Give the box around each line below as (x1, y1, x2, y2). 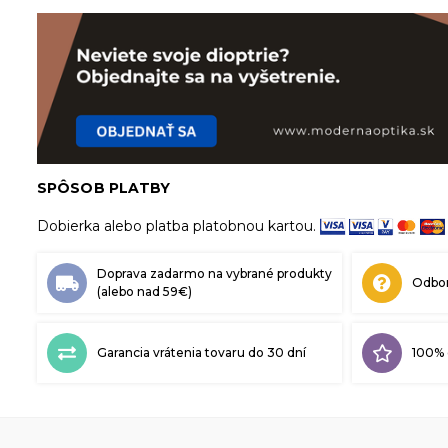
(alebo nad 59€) (97, 283, 192, 299)
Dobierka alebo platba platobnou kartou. (37, 216, 320, 235)
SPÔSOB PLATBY (37, 178, 171, 197)
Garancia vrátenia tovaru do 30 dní (97, 344, 306, 360)
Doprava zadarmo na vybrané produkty (97, 265, 332, 281)
